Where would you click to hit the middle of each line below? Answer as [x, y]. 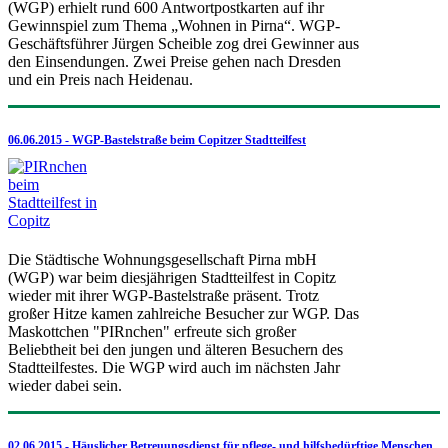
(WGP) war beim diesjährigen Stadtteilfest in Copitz [172, 277]
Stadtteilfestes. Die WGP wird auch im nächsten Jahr [174, 367]
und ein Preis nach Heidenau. [100, 79]
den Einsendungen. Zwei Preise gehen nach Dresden [174, 61]
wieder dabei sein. [65, 385]
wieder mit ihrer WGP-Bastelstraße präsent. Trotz [163, 295]
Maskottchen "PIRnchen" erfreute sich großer [152, 331]
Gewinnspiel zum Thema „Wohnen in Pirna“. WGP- [174, 25]
